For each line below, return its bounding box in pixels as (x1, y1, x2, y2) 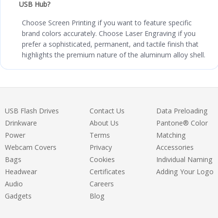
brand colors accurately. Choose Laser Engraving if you (22, 28, 196, 38)
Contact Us (90, 106, 125, 115)
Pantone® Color (156, 118, 208, 127)
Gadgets (5, 191, 32, 200)
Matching (156, 130, 186, 140)
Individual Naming (156, 154, 213, 164)
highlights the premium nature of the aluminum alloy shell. (22, 50, 205, 59)
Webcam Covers (5, 142, 56, 152)
